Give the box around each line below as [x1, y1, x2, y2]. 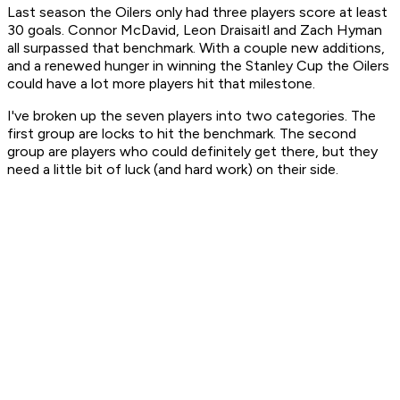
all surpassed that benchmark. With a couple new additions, [7, 39, 385, 57]
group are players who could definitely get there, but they [7, 143, 378, 161]
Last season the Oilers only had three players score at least [7, 4, 387, 21]
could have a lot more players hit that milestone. [7, 75, 315, 93]
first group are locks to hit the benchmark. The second [7, 125, 356, 143]
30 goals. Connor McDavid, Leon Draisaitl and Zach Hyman [7, 21, 382, 39]
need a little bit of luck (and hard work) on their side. [7, 161, 338, 179]
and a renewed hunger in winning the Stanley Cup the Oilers [7, 57, 389, 75]
